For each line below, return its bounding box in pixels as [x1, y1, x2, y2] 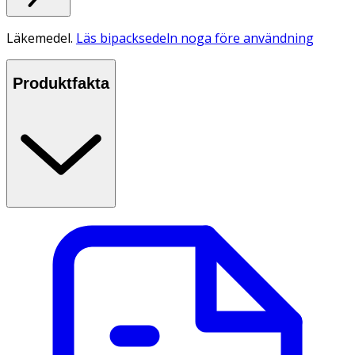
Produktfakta [13, 74, 109, 93]
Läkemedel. [6, 29, 76, 47]
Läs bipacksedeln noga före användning [76, 29, 314, 47]
